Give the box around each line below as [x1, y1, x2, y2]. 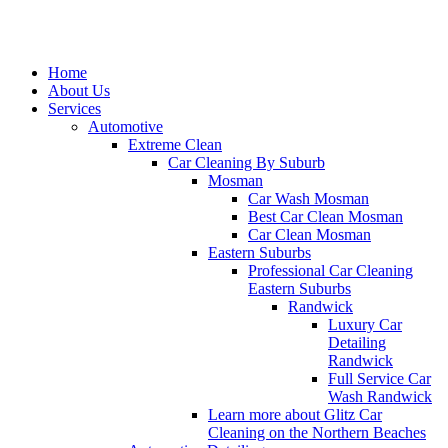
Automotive [88, 118, 163, 136]
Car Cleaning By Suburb [168, 154, 325, 172]
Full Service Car [328, 370, 431, 388]
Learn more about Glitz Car [208, 406, 382, 424]
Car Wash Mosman [248, 190, 369, 208]
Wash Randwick [328, 388, 432, 406]
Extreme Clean [128, 136, 222, 154]
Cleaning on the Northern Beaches [208, 424, 426, 442]
